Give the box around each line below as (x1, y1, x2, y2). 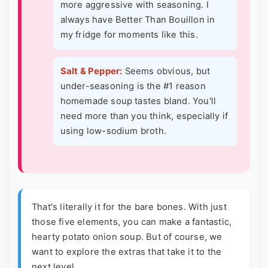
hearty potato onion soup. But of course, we (32, 232, 223, 243)
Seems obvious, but (122, 66, 211, 77)
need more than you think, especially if (60, 111, 229, 122)
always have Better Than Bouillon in (60, 14, 215, 26)
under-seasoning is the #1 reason (60, 81, 206, 92)
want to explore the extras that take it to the (32, 246, 222, 258)
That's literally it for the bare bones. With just (32, 202, 227, 213)
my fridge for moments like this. (60, 29, 198, 41)
